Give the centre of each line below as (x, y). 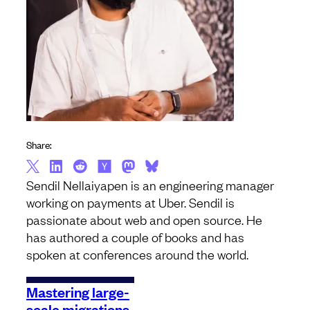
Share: (39, 145)
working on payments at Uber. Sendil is (130, 202)
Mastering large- (78, 292)
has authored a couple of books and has (135, 237)
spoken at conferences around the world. (137, 254)
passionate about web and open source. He (144, 220)
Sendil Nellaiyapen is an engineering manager (150, 185)
